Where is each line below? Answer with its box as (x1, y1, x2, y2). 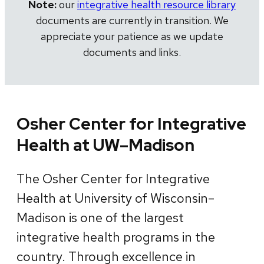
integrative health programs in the (16, 228, 215, 246)
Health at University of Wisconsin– (16, 189, 214, 207)
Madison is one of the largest (16, 209, 184, 226)
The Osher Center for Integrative (16, 170, 210, 187)
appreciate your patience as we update (41, 29, 223, 44)
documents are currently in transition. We (35, 14, 229, 28)
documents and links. (83, 45, 181, 60)
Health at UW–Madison (16, 133, 194, 156)
